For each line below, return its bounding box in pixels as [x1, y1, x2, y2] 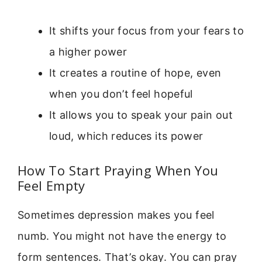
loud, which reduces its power [49, 129, 204, 142]
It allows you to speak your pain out [49, 108, 233, 121]
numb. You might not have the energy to [18, 229, 227, 242]
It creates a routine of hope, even [49, 66, 222, 79]
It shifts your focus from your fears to [49, 24, 244, 37]
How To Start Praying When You [18, 161, 219, 179]
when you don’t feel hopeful [49, 87, 193, 100]
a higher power [49, 45, 127, 58]
